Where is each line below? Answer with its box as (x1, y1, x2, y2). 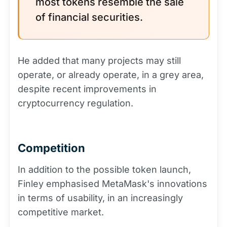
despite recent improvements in (18, 83, 157, 94)
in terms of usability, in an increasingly (18, 192, 183, 203)
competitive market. (18, 206, 104, 217)
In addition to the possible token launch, (18, 164, 191, 175)
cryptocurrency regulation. (18, 97, 133, 108)
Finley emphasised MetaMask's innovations (18, 178, 207, 189)
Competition (18, 141, 85, 155)
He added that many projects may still (18, 55, 181, 66)
